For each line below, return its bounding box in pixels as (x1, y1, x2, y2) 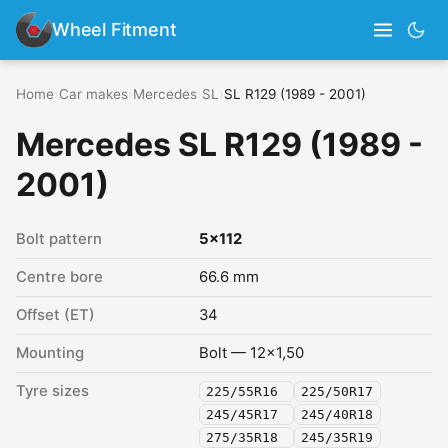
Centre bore (16, 268, 103, 286)
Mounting (16, 344, 84, 362)
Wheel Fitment (52, 19, 177, 40)
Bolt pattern (16, 230, 102, 248)
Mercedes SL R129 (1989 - (16, 125, 423, 164)
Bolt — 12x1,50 (199, 344, 304, 362)
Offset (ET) (16, 306, 95, 324)
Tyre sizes (16, 382, 89, 400)
